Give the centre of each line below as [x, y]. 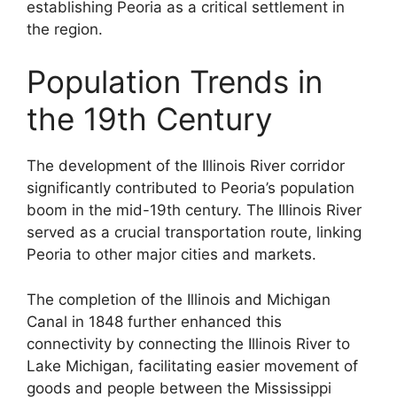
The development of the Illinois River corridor [186, 166]
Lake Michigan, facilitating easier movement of [192, 366]
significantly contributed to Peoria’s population [191, 188]
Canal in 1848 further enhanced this [154, 321]
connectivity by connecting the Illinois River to [188, 343]
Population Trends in [175, 82]
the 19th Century [149, 119]
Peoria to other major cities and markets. [171, 255]
